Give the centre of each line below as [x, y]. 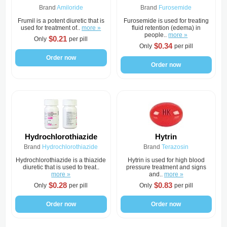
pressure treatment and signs [166, 167]
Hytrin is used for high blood [166, 160]
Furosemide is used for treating [166, 21]
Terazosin [175, 147]
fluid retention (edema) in [166, 28]
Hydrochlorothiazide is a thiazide [61, 160]
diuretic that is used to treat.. [61, 167]
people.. [157, 35]
